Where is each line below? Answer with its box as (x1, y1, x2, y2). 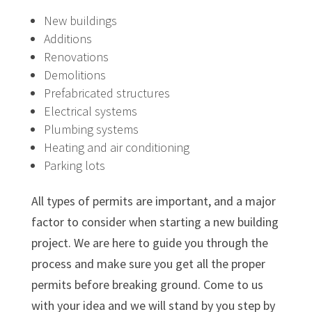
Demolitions (43, 66, 106, 83)
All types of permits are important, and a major (31, 192, 276, 209)
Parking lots (43, 157, 105, 173)
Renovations (43, 48, 109, 65)
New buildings (43, 12, 117, 29)
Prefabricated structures (43, 84, 170, 101)
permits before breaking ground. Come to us (31, 276, 263, 292)
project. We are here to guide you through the (31, 234, 268, 251)
